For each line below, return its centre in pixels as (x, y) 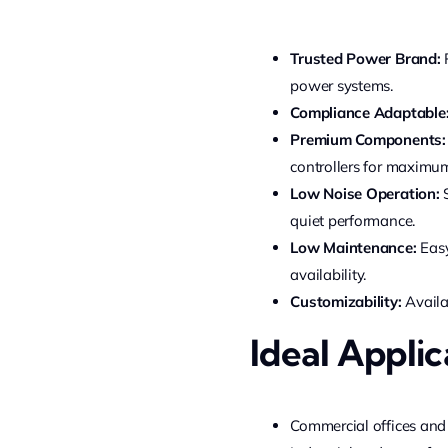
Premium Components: (368, 139)
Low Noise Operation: (365, 193)
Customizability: (346, 301)
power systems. (342, 85)
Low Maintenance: (353, 247)
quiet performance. (353, 220)
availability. (328, 274)
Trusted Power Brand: (365, 58)
